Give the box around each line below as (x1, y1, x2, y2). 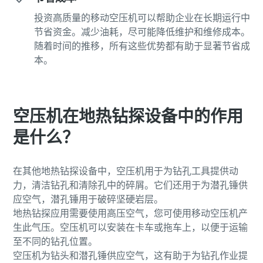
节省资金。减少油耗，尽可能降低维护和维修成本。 (33, 26, 250, 38)
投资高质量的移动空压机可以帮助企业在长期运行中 (33, 12, 250, 23)
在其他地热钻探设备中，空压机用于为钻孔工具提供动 (12, 165, 238, 177)
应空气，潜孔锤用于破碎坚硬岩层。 (12, 193, 163, 205)
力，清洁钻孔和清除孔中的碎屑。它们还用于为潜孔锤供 (12, 179, 248, 191)
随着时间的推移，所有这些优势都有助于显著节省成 (33, 40, 250, 52)
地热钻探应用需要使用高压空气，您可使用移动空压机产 (12, 207, 248, 219)
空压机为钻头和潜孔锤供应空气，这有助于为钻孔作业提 (12, 249, 248, 261)
